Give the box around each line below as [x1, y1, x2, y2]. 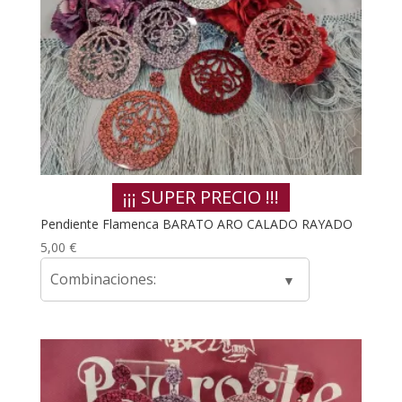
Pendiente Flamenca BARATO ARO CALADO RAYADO [39, 215, 353, 233]
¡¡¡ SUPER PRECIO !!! [122, 185, 279, 210]
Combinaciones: [49, 269, 156, 290]
